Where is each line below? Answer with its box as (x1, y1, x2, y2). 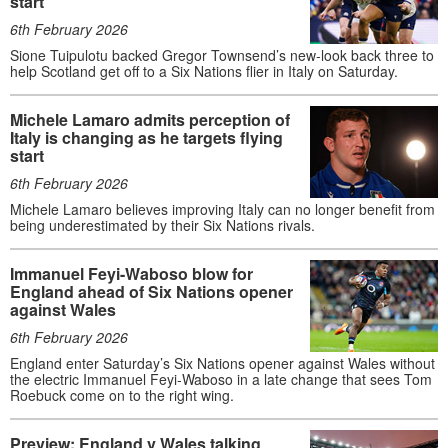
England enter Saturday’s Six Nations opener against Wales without (10, 352, 435, 373)
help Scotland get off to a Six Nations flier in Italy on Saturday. (10, 60, 398, 81)
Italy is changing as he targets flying (10, 125, 283, 149)
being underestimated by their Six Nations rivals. (10, 214, 315, 235)
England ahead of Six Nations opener (10, 279, 293, 303)
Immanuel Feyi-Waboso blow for (10, 261, 253, 285)
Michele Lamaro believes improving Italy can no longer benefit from (10, 198, 435, 219)
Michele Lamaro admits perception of (10, 107, 290, 131)
